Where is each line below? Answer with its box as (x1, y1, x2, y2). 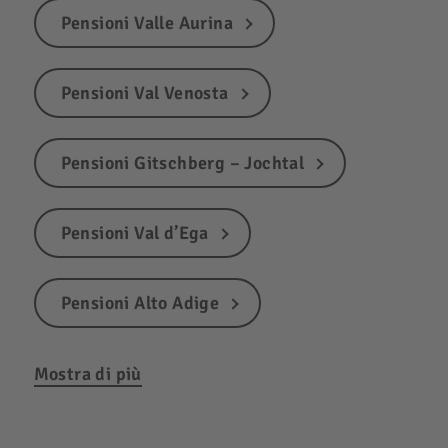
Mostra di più (33, 362, 142, 385)
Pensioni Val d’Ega (60, 221, 209, 244)
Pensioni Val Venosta (60, 81, 229, 104)
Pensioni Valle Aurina (60, 11, 233, 34)
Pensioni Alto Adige (60, 291, 220, 314)
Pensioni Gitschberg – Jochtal (60, 151, 305, 174)
